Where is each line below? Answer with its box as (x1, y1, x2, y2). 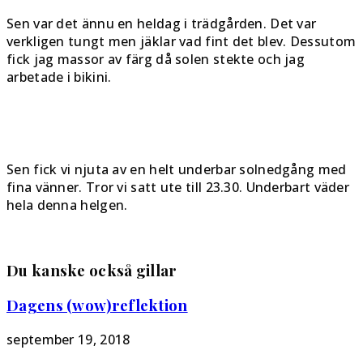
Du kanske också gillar (6, 259, 177, 280)
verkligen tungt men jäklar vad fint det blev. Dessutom (6, 32, 357, 50)
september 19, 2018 (6, 330, 130, 348)
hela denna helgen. (6, 195, 128, 214)
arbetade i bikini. (6, 67, 112, 86)
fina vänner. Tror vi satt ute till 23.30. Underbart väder (6, 177, 350, 196)
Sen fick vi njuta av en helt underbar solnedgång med (6, 160, 347, 178)
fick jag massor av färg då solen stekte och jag (6, 49, 305, 68)
